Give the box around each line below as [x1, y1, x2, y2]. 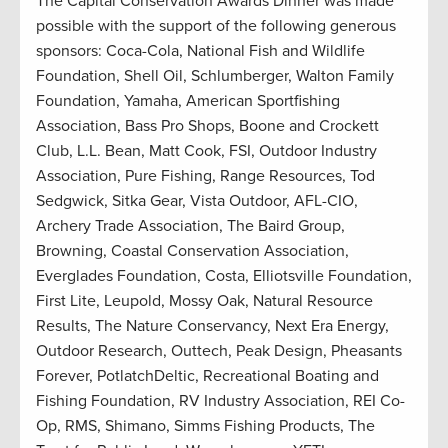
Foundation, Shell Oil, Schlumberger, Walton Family [36, 66, 394, 87]
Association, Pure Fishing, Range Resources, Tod [36, 166, 375, 187]
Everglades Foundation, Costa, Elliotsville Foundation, [36, 266, 412, 287]
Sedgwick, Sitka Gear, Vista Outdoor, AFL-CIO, [36, 191, 358, 212]
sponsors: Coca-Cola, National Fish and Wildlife [36, 41, 365, 62]
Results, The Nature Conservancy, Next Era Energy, [36, 316, 389, 337]
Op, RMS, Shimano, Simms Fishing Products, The [36, 416, 375, 437]
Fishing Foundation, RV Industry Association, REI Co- [36, 391, 405, 412]
